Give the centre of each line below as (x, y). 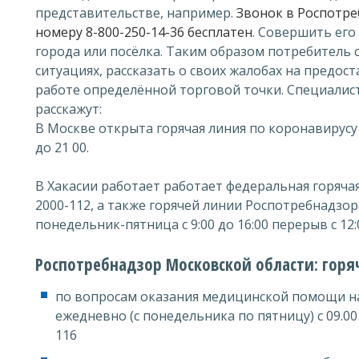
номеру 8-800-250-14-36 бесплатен (144, 32)
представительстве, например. (136, 13)
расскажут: (69, 109)
